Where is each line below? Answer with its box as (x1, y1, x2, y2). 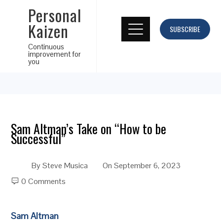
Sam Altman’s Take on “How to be (11, 119, 167, 138)
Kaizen (28, 19, 69, 42)
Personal (28, 3, 81, 27)
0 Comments (21, 176, 66, 186)
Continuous (28, 42, 64, 51)
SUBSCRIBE (169, 24, 200, 34)
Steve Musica (42, 160, 88, 171)
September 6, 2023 (114, 160, 181, 171)
